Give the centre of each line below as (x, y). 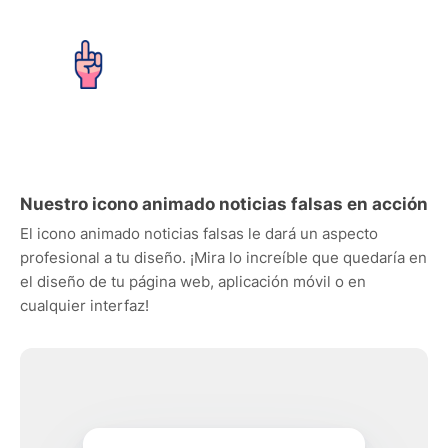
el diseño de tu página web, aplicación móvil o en (193, 281)
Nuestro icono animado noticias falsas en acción (224, 204)
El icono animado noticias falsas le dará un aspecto (199, 233)
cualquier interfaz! (84, 305)
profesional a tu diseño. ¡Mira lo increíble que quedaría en (223, 257)
